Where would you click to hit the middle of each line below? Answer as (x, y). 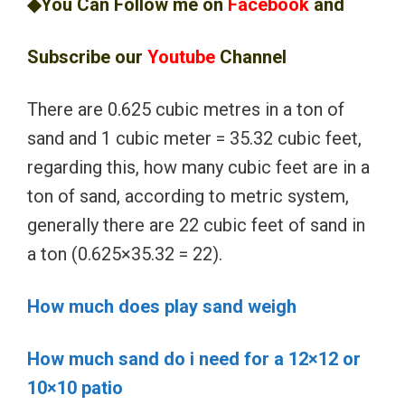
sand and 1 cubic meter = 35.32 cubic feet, (194, 138)
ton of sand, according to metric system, (188, 196)
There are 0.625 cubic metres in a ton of (186, 109)
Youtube (181, 57)
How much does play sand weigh (162, 306)
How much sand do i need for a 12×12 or (194, 358)
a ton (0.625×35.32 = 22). (125, 254)
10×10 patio (75, 387)
